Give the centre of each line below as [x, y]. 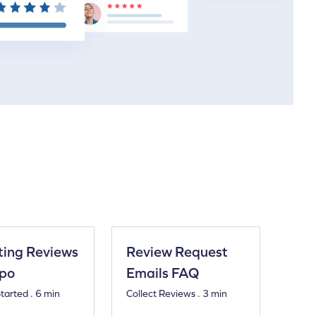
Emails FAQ [163, 272]
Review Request [177, 251]
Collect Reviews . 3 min [177, 293]
